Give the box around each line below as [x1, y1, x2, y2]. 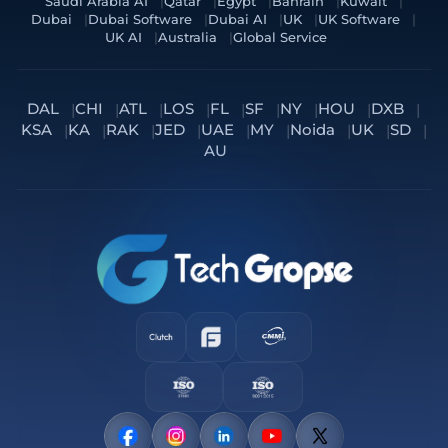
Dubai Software [88, 12, 193, 28]
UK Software [318, 12, 401, 28]
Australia [157, 30, 217, 46]
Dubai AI [208, 12, 268, 28]
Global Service [232, 30, 327, 46]
